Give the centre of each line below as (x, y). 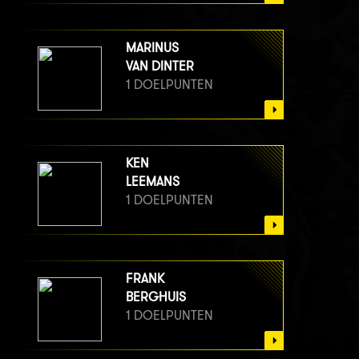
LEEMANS (153, 182)
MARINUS (152, 48)
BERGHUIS (156, 297)
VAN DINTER (160, 67)
